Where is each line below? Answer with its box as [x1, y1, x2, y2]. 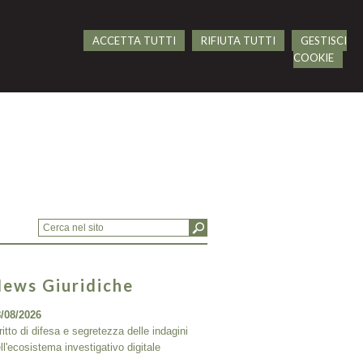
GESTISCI [300, 34, 347, 47]
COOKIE [293, 51, 334, 64]
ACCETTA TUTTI [92, 34, 176, 47]
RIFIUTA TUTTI [200, 34, 275, 47]
